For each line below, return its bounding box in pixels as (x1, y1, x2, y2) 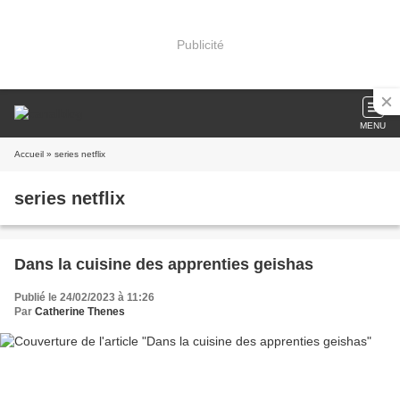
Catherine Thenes (35, 305, 125, 318)
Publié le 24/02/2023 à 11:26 (14, 291, 154, 304)
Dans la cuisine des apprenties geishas (14, 255, 313, 273)
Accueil (14, 149, 44, 159)
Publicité (176, 37, 224, 52)
